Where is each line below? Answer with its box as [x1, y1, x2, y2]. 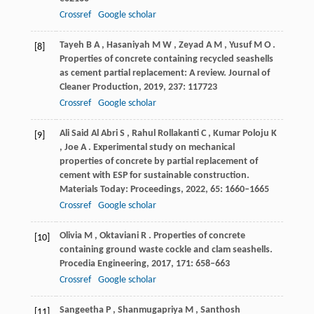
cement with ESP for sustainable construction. [59, 170, 250, 181]
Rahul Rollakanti [131, 128, 199, 139]
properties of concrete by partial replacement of [59, 156, 258, 167]
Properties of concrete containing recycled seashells [59, 53, 273, 64]
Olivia [59, 230, 82, 241]
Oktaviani [99, 230, 139, 241]
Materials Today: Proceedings [59, 184, 181, 195]
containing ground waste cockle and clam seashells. [59, 244, 273, 255]
